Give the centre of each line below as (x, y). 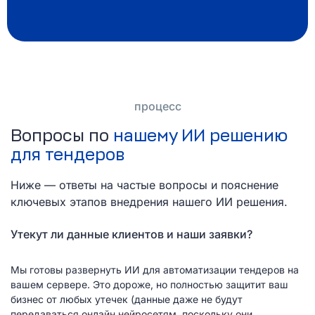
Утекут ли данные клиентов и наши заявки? (131, 234)
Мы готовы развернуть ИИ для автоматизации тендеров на (155, 270)
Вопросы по (62, 135)
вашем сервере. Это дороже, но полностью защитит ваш (149, 284)
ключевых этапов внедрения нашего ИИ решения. (151, 202)
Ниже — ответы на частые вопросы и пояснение (144, 185)
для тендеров (67, 154)
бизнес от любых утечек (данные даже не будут (127, 299)
